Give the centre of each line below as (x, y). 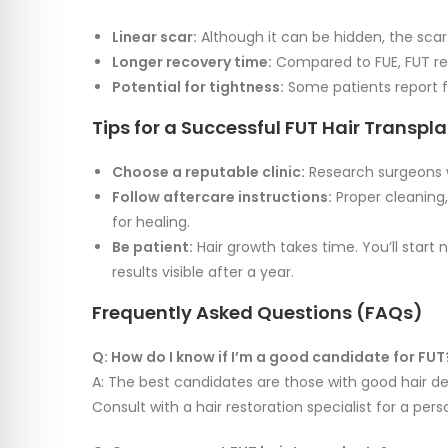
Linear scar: (154, 37)
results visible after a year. (203, 272)
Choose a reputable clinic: (208, 172)
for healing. (151, 222)
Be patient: (152, 247)
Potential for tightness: (198, 87)
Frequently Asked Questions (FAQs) (257, 313)
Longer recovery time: (192, 62)
